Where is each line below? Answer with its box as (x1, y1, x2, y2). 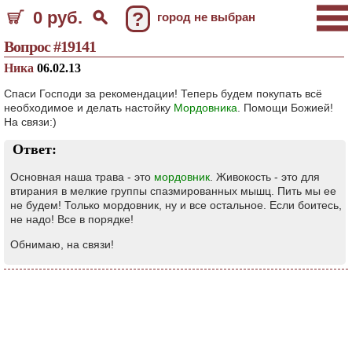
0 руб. (33, 8, 82, 27)
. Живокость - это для (210, 170, 320, 183)
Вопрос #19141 (4, 38, 96, 55)
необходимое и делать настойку (4, 101, 174, 114)
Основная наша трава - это (10, 170, 154, 183)
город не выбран (157, 10, 255, 24)
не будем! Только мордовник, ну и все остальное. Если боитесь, (10, 199, 342, 211)
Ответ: (13, 141, 57, 157)
